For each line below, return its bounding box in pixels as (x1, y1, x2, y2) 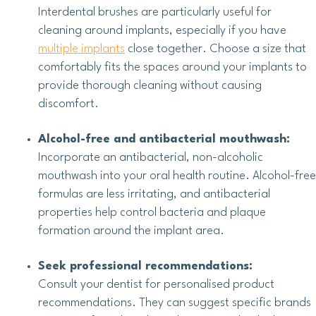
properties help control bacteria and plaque (38, 207, 266, 219)
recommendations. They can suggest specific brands (38, 297, 311, 310)
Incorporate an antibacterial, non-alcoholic (38, 152, 263, 164)
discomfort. (38, 98, 99, 111)
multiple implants (38, 43, 125, 56)
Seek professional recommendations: (38, 260, 253, 273)
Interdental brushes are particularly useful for (38, 6, 272, 19)
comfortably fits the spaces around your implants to (38, 61, 307, 74)
